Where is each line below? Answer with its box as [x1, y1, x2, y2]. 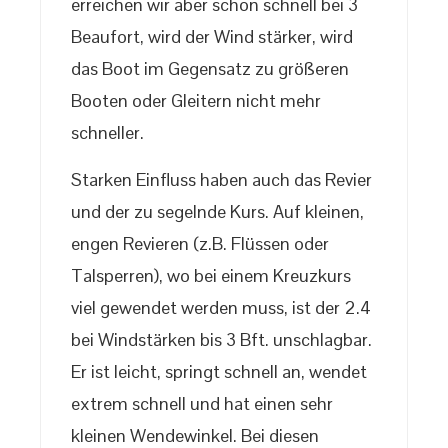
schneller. [71, 121, 144, 145]
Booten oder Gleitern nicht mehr [71, 89, 321, 113]
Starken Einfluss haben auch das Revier [71, 168, 372, 192]
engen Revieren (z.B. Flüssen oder [71, 232, 329, 256]
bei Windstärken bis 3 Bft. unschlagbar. [71, 328, 372, 352]
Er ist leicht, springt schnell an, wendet [71, 360, 367, 384]
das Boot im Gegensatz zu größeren [71, 57, 349, 81]
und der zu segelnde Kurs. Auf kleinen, [71, 200, 364, 224]
